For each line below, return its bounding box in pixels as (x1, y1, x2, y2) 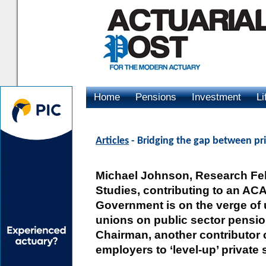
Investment (192, 91, 241, 103)
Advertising (94, 113, 144, 124)
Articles (96, 135, 129, 147)
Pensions (135, 91, 176, 103)
